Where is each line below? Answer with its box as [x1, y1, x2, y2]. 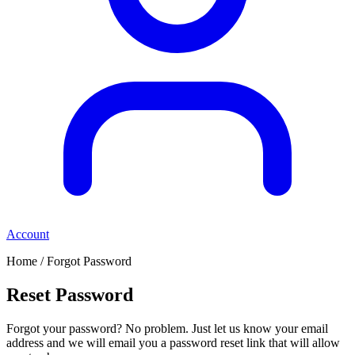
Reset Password [6, 284, 133, 305]
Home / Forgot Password [6, 254, 132, 268]
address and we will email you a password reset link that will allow [6, 335, 340, 349]
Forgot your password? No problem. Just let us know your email [6, 321, 328, 335]
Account [6, 227, 49, 241]
